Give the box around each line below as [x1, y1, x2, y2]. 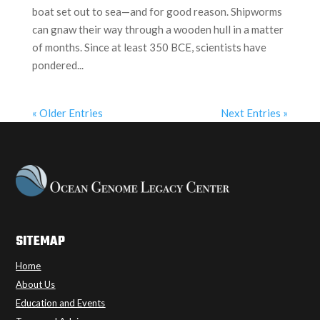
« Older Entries [31, 106, 103, 119]
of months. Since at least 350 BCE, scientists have [31, 40, 266, 54]
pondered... [31, 58, 84, 71]
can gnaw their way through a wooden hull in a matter [31, 22, 284, 36]
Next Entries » [221, 106, 289, 119]
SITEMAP [16, 231, 66, 252]
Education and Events [16, 296, 106, 309]
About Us [16, 278, 56, 290]
